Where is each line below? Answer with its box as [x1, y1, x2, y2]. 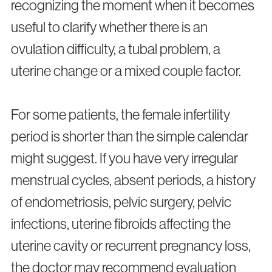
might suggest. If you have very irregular [11, 150, 238, 167]
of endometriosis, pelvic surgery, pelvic [11, 194, 231, 211]
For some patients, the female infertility [11, 106, 230, 123]
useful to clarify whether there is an [11, 19, 208, 36]
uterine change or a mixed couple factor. [11, 63, 241, 80]
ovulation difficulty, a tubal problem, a [11, 41, 220, 58]
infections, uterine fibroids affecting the [11, 216, 231, 233]
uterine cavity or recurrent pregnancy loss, [11, 237, 251, 254]
